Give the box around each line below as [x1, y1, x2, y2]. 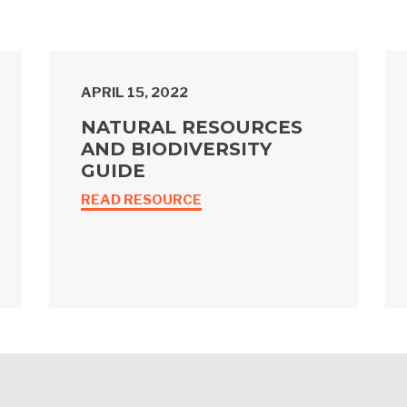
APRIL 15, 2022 [81, 84, 188, 102]
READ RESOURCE [81, 192, 202, 209]
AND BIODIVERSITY [81, 138, 272, 161]
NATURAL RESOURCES [81, 116, 303, 139]
